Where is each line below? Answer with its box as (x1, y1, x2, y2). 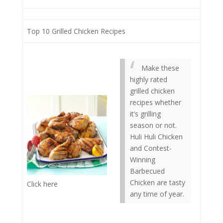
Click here (27, 179, 58, 189)
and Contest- (130, 143, 172, 153)
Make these (141, 63, 179, 73)
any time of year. (130, 189, 184, 199)
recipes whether (130, 98, 181, 107)
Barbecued (130, 166, 165, 176)
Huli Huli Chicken (130, 132, 183, 141)
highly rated (130, 75, 167, 84)
